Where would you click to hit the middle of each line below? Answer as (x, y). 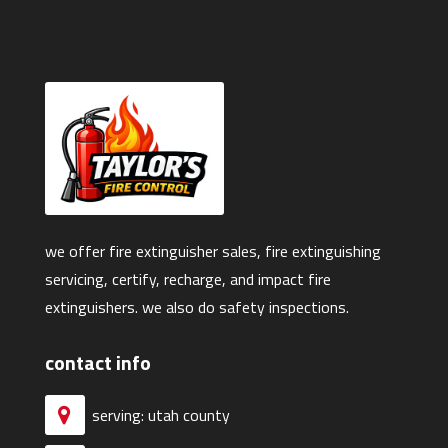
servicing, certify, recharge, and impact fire (187, 279)
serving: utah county (160, 414)
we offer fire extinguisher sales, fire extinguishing (212, 251)
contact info (97, 363)
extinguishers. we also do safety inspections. (196, 307)
